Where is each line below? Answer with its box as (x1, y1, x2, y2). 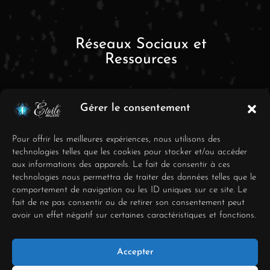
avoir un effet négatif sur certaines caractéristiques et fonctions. (12, 211, 256, 220)
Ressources (105, 51, 177, 67)
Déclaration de (125, 253, 219, 268)
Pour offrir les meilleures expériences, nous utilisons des (12, 135, 221, 144)
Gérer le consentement (80, 102, 190, 114)
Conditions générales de (66, 215, 219, 229)
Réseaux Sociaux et (75, 36, 207, 52)
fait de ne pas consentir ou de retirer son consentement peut (12, 198, 245, 207)
